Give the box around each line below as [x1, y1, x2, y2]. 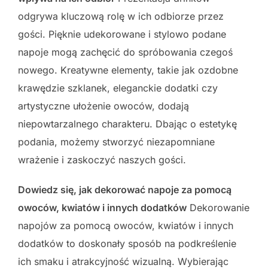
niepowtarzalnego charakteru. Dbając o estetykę [18, 117, 237, 130]
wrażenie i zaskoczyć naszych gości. [18, 153, 186, 166]
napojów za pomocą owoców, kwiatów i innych [18, 219, 233, 232]
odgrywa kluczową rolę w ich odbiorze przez [18, 10, 224, 22]
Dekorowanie [187, 201, 249, 214]
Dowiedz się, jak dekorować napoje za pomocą [18, 183, 232, 196]
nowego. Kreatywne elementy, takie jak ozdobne [18, 63, 238, 76]
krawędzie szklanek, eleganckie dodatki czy [18, 81, 218, 94]
